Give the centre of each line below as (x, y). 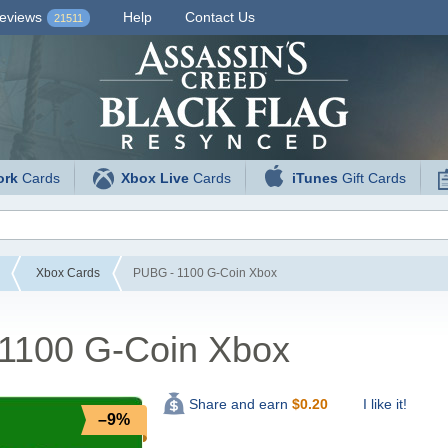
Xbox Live (155, 178)
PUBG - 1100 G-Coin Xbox (204, 273)
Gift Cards (372, 178)
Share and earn (240, 404)
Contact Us (220, 17)
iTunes (315, 178)
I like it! (384, 404)
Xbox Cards (67, 273)
